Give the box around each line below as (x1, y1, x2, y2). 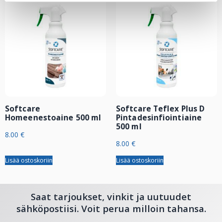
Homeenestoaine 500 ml (5, 111, 102, 123)
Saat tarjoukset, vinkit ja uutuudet (31, 190, 191, 203)
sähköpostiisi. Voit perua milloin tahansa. (16, 202, 206, 215)
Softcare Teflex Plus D (116, 103, 205, 114)
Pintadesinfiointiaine (116, 111, 202, 123)
